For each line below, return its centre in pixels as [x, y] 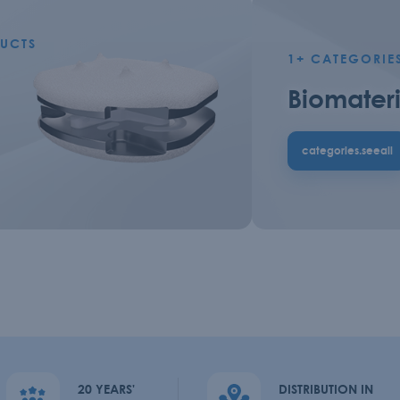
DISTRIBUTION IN [326, 389]
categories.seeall [347, 150]
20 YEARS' [106, 389]
